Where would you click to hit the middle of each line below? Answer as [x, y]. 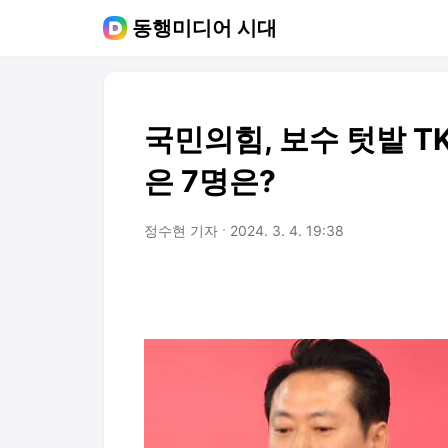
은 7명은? [210, 181]
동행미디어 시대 [204, 28]
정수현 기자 [181, 230]
